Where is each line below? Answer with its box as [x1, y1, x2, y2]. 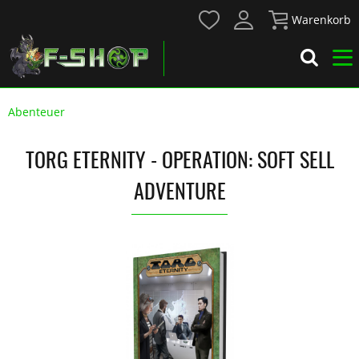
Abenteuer [8, 104, 65, 119]
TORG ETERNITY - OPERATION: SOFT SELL [25, 143, 334, 175]
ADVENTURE [133, 175, 226, 206]
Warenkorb [292, 12, 351, 27]
